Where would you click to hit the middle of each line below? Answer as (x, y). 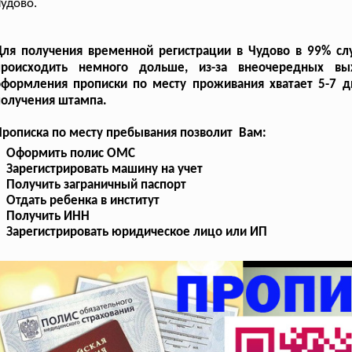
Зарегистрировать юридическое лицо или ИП (137, 232)
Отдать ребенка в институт (83, 200)
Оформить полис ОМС (71, 153)
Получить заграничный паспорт (97, 185)
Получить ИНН (48, 216)
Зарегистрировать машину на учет (105, 169)
